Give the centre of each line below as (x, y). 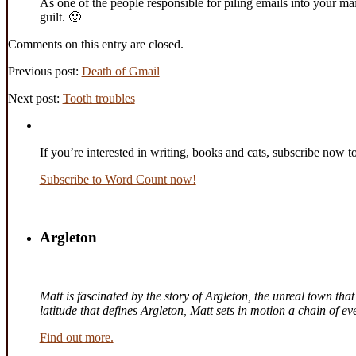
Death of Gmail (120, 71)
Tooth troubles (99, 98)
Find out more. (76, 338)
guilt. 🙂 (60, 17)
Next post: (35, 98)
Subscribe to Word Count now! (118, 179)
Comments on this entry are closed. (95, 44)
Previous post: (44, 71)
